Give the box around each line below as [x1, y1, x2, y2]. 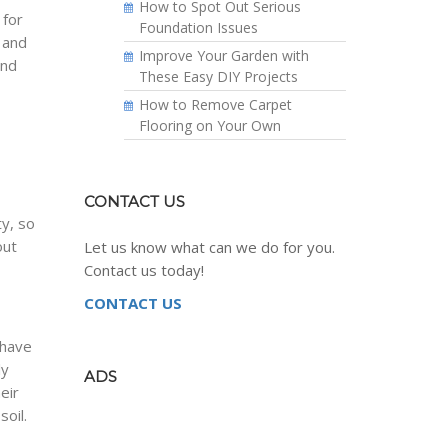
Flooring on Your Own [138, 115, 281, 135]
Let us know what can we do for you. [83, 236, 335, 257]
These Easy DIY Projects [138, 66, 298, 86]
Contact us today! [83, 259, 204, 280]
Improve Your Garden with [138, 45, 309, 65]
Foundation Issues [138, 17, 258, 37]
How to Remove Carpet [138, 94, 292, 114]
